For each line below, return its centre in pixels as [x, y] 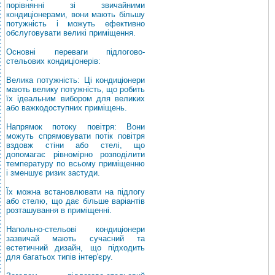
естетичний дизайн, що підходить [76, 248]
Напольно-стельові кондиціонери [76, 229]
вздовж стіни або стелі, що [76, 145]
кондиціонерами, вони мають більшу [76, 14]
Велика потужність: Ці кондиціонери [76, 80]
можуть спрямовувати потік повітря [76, 136]
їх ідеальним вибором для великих [76, 99]
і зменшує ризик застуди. [53, 173]
